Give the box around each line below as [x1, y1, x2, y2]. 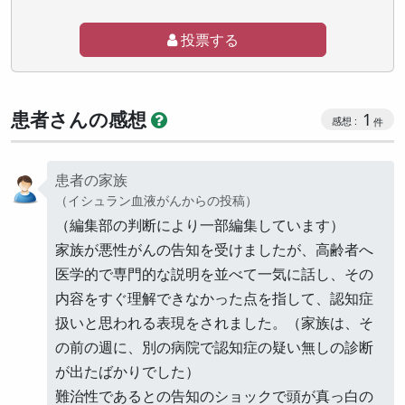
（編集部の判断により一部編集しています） [55, 214, 344, 235]
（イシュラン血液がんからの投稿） [55, 191, 258, 209]
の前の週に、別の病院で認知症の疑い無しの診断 [55, 336, 373, 357]
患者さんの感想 [11, 106, 146, 132]
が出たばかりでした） [55, 361, 200, 381]
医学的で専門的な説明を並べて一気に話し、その [55, 263, 373, 284]
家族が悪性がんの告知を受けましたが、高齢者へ [55, 239, 373, 259]
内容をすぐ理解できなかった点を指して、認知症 [55, 287, 373, 308]
